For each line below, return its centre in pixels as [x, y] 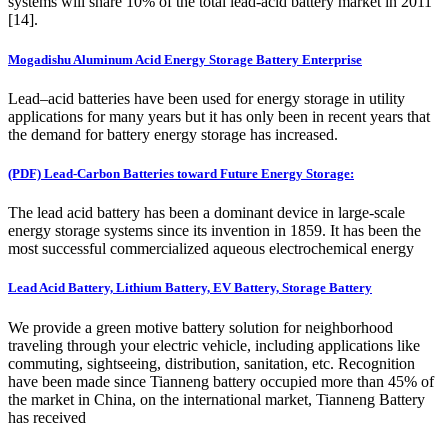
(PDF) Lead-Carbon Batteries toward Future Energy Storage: [181, 173]
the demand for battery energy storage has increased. [173, 134]
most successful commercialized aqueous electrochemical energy [211, 249]
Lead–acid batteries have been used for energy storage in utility [206, 98]
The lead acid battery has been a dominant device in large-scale [206, 213]
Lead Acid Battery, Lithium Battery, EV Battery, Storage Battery [190, 288]
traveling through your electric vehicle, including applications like [214, 345]
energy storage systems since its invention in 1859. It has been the [214, 231]
